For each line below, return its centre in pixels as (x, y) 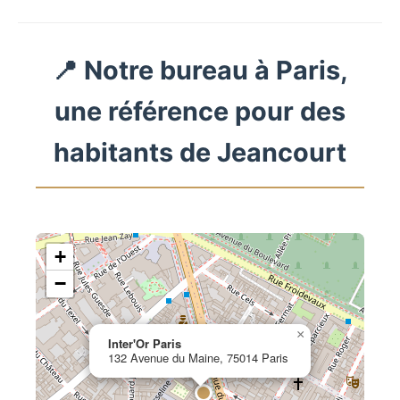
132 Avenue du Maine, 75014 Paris (198, 358)
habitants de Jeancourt (200, 153)
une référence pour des (200, 112)
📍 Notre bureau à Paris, (200, 71)
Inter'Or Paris (145, 344)
